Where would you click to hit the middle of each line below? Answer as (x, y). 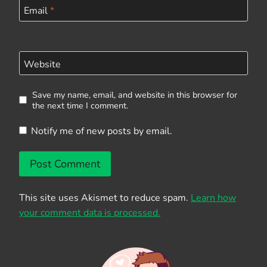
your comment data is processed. (90, 213)
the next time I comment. (80, 105)
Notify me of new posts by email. (102, 131)
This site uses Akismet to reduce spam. (105, 198)
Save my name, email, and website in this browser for (134, 94)
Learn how (213, 198)
